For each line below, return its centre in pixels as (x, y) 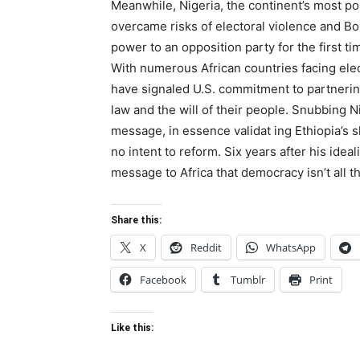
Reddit (206, 247)
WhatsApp (291, 247)
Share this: (136, 220)
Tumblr (248, 279)
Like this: (132, 327)
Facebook (163, 279)
